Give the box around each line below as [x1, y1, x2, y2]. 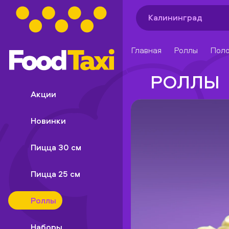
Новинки [31, 115, 66, 126]
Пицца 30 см [31, 142, 81, 153]
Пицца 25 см [31, 168, 80, 179]
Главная [131, 44, 162, 56]
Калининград [148, 11, 202, 23]
